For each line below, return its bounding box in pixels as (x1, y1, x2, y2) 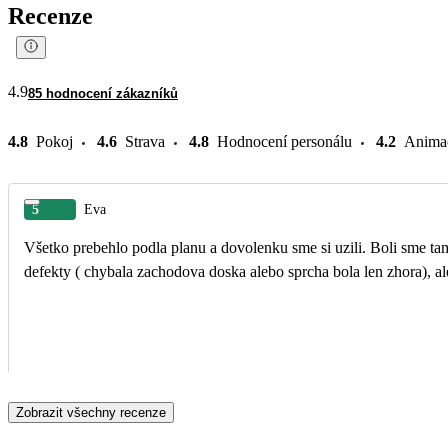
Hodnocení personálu (217, 132, 352, 150)
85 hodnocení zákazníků (28, 85, 178, 101)
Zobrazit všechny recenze (16, 404, 166, 420)
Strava (125, 132, 165, 150)
